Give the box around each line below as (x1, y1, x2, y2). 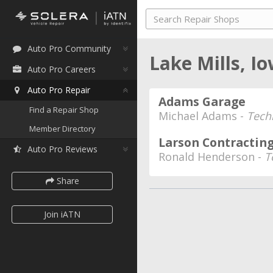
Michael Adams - (158, 108, 247, 123)
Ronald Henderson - (158, 149, 264, 164)
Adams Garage (158, 93, 246, 110)
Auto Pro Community (27, 43, 111, 54)
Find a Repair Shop (29, 104, 99, 115)
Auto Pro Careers (27, 63, 96, 75)
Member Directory (29, 123, 96, 134)
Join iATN (44, 208, 80, 220)
